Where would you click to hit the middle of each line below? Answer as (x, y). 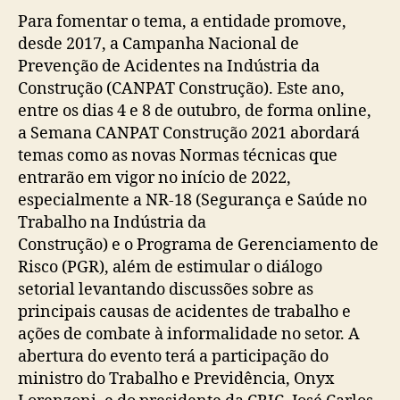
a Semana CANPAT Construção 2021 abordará (189, 133)
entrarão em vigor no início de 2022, (154, 178)
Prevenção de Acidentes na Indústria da (169, 66)
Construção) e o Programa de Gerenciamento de (198, 245)
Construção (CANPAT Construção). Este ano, (181, 88)
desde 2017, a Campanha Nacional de (158, 44)
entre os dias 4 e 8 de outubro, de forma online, (195, 111)
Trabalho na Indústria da (112, 222)
